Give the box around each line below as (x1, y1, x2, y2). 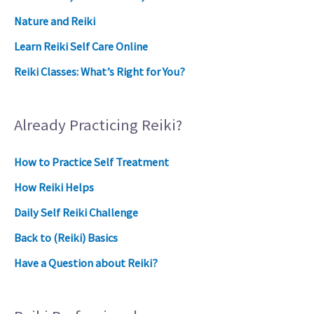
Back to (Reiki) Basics (14, 230, 118, 245)
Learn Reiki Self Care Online (14, 39, 148, 53)
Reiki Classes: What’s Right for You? (14, 64, 185, 78)
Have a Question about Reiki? (14, 255, 158, 270)
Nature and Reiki (14, 13, 95, 28)
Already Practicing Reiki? (14, 114, 182, 135)
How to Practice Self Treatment (14, 154, 169, 169)
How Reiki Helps (14, 179, 94, 194)
